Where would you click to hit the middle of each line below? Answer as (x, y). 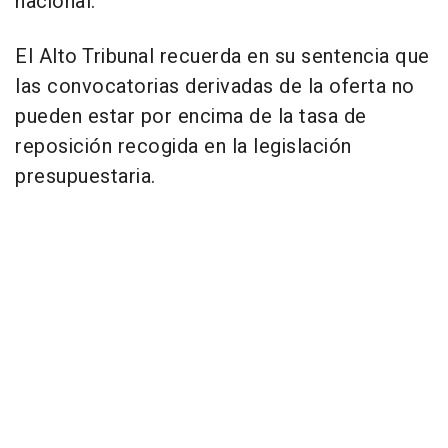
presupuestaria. (85, 176)
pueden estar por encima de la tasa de (191, 116)
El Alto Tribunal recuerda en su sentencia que (222, 56)
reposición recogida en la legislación (183, 146)
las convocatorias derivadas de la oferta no (215, 86)
